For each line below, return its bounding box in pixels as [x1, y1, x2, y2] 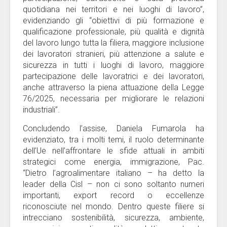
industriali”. [23, 105, 60, 115]
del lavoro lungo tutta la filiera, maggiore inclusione [23, 38, 204, 48]
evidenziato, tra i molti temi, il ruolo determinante [23, 135, 204, 144]
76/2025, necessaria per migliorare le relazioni [23, 94, 204, 103]
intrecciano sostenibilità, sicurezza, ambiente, [23, 213, 204, 222]
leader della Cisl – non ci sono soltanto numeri [23, 179, 204, 189]
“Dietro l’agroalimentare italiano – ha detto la [23, 168, 204, 178]
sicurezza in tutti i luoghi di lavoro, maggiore [23, 60, 204, 70]
